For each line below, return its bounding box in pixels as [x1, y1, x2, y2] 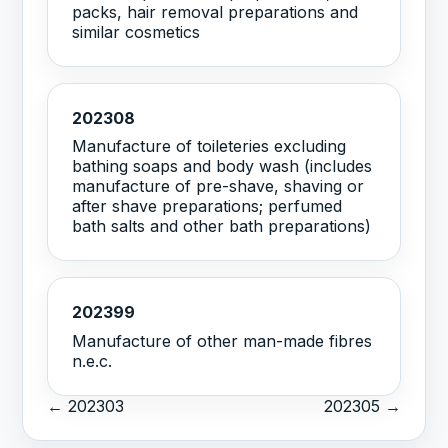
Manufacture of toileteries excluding [72, 136, 347, 157]
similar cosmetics [72, 21, 201, 42]
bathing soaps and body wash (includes [72, 156, 373, 177]
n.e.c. [72, 351, 113, 372]
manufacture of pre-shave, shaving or [72, 176, 365, 197]
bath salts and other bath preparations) [72, 216, 372, 237]
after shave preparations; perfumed [72, 196, 343, 217]
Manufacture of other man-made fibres [72, 331, 373, 352]
